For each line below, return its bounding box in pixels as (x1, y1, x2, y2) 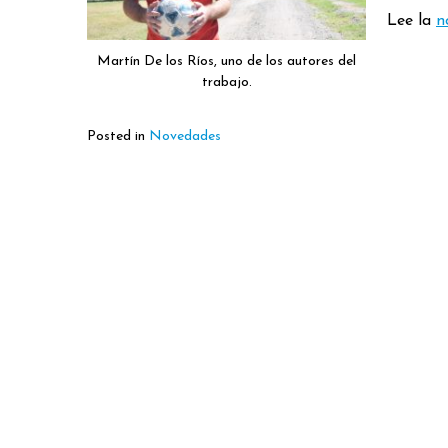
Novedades (149, 128, 221, 144)
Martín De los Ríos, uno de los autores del (97, 54, 356, 70)
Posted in (87, 128, 149, 144)
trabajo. (201, 75, 252, 91)
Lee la (387, 13, 436, 29)
